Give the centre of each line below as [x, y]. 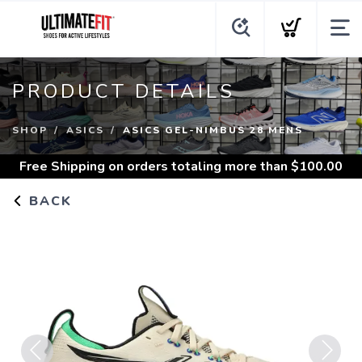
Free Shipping [62, 166]
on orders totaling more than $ [202, 166]
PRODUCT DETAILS [124, 91]
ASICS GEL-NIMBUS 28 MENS [213, 130]
